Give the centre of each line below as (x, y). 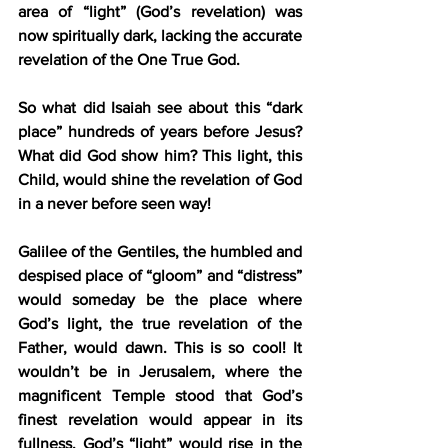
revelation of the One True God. (129, 59)
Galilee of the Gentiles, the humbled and (160, 251)
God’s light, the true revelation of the (160, 323)
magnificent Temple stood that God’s (160, 395)
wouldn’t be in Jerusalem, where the (160, 371)
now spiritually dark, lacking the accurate (160, 35)
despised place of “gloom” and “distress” (160, 275)
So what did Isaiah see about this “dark (160, 107)
